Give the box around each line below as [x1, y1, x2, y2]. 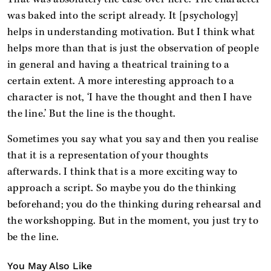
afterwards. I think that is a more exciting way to [7, 165, 238, 178]
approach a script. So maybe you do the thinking [7, 181, 237, 195]
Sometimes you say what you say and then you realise [7, 132, 259, 146]
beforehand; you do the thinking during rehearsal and [7, 197, 262, 211]
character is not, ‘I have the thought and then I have [7, 90, 252, 104]
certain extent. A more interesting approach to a [7, 74, 235, 88]
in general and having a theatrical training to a [7, 57, 230, 71]
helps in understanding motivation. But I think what [7, 25, 255, 39]
